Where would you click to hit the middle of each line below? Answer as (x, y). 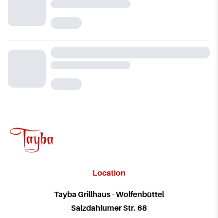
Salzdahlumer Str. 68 (109, 208)
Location (109, 173)
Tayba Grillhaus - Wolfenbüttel (109, 194)
